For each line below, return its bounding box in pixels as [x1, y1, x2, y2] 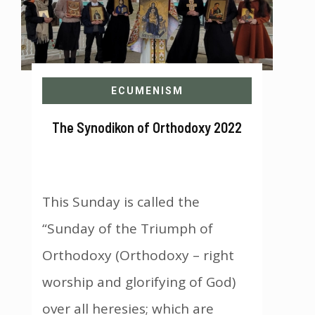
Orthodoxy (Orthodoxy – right [42, 245, 234, 264]
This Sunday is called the [42, 192, 200, 211]
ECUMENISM [110, 84, 184, 96]
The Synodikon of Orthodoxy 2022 [52, 118, 242, 136]
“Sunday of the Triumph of [42, 219, 213, 238]
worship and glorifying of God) [42, 272, 236, 291]
